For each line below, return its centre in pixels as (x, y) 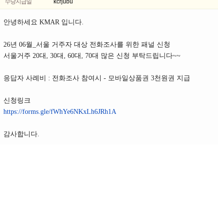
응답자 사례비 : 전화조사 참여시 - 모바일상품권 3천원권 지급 (97, 78)
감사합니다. (21, 134)
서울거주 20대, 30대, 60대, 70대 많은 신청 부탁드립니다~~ (92, 56)
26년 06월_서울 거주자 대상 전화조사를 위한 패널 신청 (87, 45)
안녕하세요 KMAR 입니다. (44, 22)
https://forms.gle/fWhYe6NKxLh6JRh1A (60, 112)
